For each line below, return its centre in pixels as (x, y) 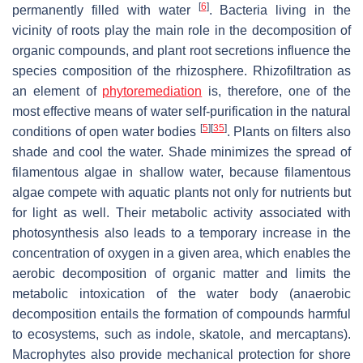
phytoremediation (152, 92)
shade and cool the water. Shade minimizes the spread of (181, 152)
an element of (58, 92)
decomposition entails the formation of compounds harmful (181, 314)
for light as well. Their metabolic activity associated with (181, 213)
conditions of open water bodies (106, 132)
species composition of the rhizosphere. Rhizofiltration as (181, 71)
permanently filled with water (105, 11)
